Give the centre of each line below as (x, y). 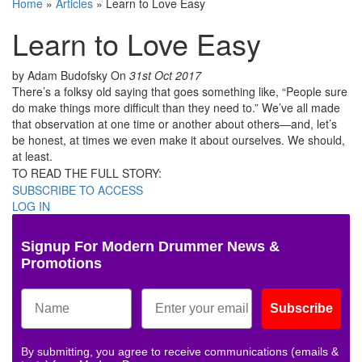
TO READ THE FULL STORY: (87, 173)
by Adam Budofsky (61, 76)
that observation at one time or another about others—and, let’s (175, 124)
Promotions (61, 264)
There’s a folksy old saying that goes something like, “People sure (180, 92)
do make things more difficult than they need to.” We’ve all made (176, 108)
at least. (32, 156)
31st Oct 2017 (165, 76)
